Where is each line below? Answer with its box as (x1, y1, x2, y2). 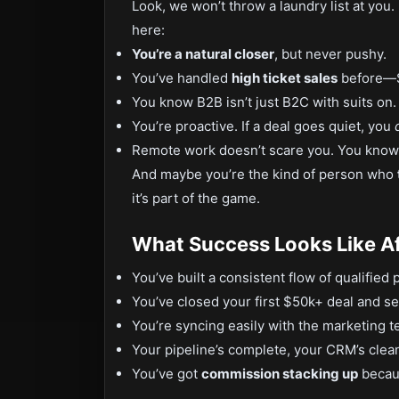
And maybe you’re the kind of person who (132, 166, 397, 183)
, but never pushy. (274, 45, 387, 62)
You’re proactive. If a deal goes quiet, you (132, 118, 395, 134)
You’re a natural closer (132, 45, 274, 62)
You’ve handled (132, 69, 232, 86)
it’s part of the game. (132, 190, 260, 207)
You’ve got (132, 365, 201, 382)
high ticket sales (232, 69, 338, 86)
